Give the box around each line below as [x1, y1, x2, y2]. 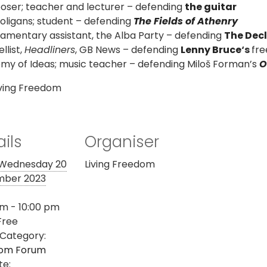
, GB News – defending [75, 42, 181, 57]
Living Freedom [84, 157, 155, 171]
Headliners [24, 42, 75, 57]
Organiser [84, 131, 159, 153]
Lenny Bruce [181, 42, 241, 57]
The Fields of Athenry [133, 14, 238, 28]
